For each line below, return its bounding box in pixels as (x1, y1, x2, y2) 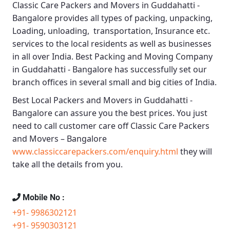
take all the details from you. (12, 159, 123, 170)
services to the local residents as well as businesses (12, 38, 212, 50)
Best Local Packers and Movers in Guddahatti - (12, 94, 193, 106)
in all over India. (12, 51, 75, 63)
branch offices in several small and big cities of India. (12, 76, 217, 88)
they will (178, 146, 212, 158)
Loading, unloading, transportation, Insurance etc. (12, 25, 210, 37)
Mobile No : (21, 193, 65, 203)
